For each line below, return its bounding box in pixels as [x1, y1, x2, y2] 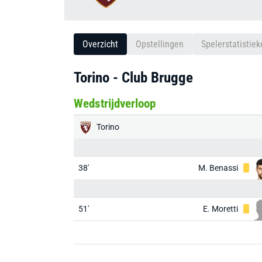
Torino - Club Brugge [74, 69, 193, 86]
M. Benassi [198, 163, 238, 173]
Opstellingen [136, 39, 184, 50]
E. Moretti [203, 204, 238, 213]
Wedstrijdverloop [74, 96, 156, 111]
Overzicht [82, 39, 118, 50]
